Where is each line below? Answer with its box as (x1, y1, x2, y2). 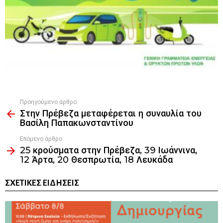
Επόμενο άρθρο (20, 134, 62, 142)
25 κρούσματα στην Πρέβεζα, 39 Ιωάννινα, (20, 144, 197, 156)
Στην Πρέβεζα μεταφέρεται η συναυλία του (20, 108, 202, 119)
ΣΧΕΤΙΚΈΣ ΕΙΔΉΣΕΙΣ (5, 178, 79, 188)
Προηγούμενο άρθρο (20, 98, 77, 106)
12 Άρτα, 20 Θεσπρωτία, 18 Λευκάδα (20, 154, 173, 165)
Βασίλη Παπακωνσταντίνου (20, 117, 133, 128)
